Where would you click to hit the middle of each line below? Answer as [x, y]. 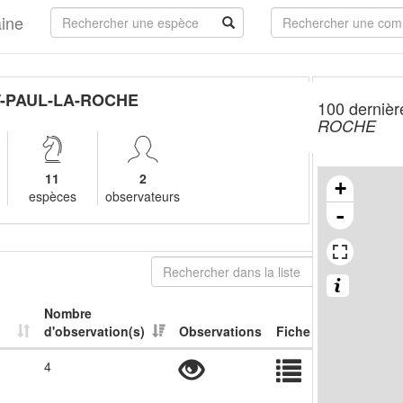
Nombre [68, 313]
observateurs [143, 196]
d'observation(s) [94, 331]
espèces [52, 196]
